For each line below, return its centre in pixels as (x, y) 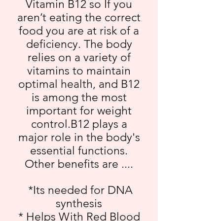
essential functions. (79, 151)
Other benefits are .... (79, 164)
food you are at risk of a (79, 31)
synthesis (79, 203)
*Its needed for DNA (79, 190)
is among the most (79, 97)
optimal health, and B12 (79, 84)
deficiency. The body (79, 44)
